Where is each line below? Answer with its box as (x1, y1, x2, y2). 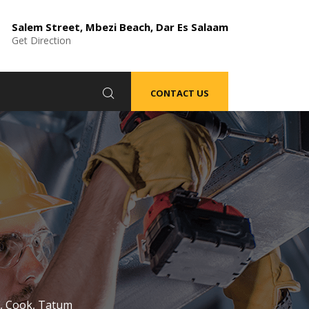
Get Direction (12, 34, 71, 47)
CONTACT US (150, 87, 209, 100)
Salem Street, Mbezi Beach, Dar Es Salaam (12, 20, 228, 34)
